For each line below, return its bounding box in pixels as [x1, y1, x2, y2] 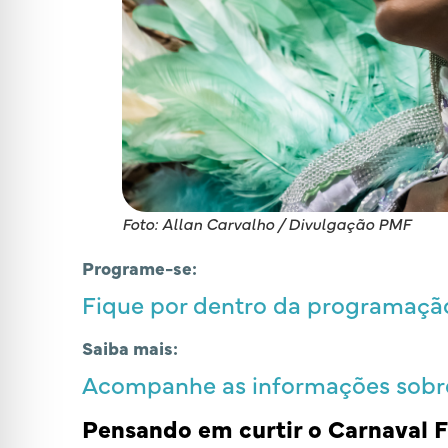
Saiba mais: [82, 335, 178, 361]
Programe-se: [82, 255, 197, 281]
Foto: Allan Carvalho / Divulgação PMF [122, 212, 411, 235]
